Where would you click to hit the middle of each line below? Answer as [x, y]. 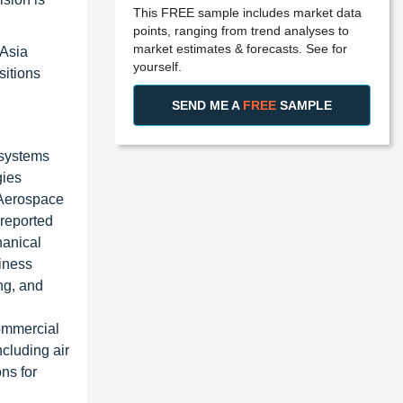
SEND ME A [207, 105]
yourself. [157, 66]
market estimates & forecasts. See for [240, 48]
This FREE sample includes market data [247, 12]
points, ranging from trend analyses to [241, 30]
